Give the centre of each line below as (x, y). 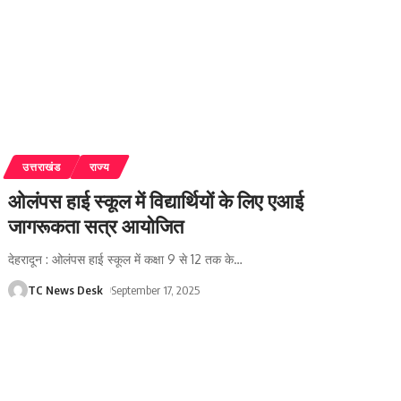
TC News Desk (66, 290)
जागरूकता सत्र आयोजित (96, 226)
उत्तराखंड (42, 167)
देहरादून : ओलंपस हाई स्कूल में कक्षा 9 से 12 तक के (121, 260)
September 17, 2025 (156, 290)
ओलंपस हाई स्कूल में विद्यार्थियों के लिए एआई (156, 201)
